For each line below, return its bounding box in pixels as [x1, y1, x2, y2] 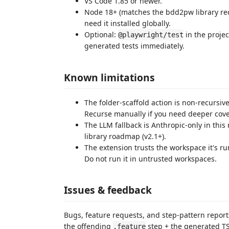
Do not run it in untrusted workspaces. [84, 153, 217, 164]
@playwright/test [118, 31, 184, 39]
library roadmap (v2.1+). [84, 131, 166, 141]
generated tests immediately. [84, 41, 185, 51]
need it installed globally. [84, 18, 171, 28]
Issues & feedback [64, 183, 152, 197]
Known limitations [64, 70, 155, 84]
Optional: [84, 30, 118, 39]
